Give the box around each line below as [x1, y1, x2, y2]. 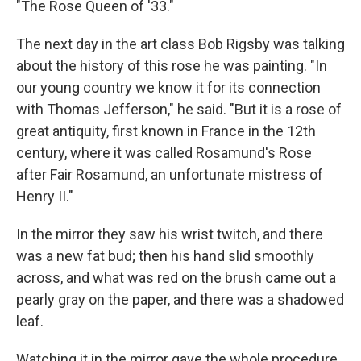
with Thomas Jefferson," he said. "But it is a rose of [16, 101, 342, 118]
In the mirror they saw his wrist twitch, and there [16, 226, 323, 243]
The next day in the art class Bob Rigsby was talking [16, 35, 345, 53]
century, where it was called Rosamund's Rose [16, 144, 312, 162]
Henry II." [16, 188, 73, 205]
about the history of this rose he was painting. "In [16, 57, 327, 75]
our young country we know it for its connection [16, 79, 321, 97]
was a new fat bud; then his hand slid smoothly [16, 247, 314, 265]
